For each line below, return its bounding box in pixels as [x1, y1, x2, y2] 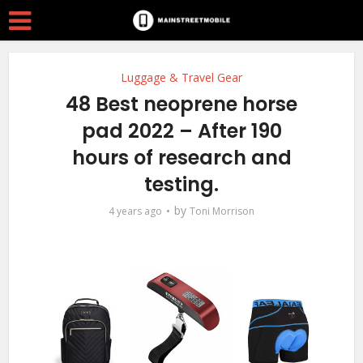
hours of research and [71, 144, 292, 171]
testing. [144, 171, 219, 198]
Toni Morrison [190, 204, 254, 218]
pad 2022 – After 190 [81, 117, 282, 144]
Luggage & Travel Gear [121, 70, 242, 85]
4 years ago [109, 204, 162, 218]
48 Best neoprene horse [66, 91, 297, 117]
